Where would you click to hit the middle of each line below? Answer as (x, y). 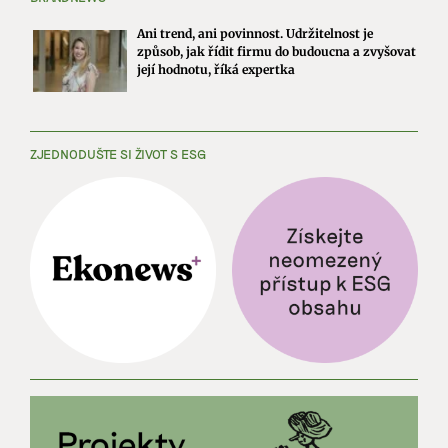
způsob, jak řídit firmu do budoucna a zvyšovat (277, 51)
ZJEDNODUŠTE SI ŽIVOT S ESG (118, 153)
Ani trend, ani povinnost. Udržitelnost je (255, 33)
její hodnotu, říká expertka (216, 69)
